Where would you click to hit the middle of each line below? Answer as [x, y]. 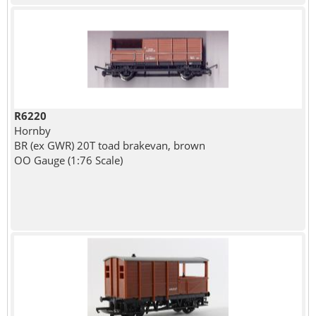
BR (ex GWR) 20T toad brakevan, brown [109, 146]
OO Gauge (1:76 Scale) [68, 160]
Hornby [32, 131]
